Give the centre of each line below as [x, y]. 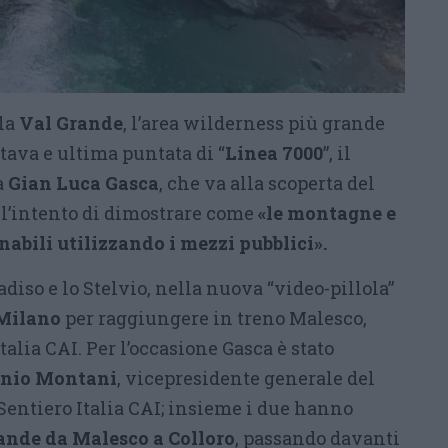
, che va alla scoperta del [267, 183]
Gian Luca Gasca [83, 183]
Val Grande [71, 123]
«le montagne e [327, 213]
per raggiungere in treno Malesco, [216, 318]
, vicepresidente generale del [246, 378]
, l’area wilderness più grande [254, 123]
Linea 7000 [274, 153]
